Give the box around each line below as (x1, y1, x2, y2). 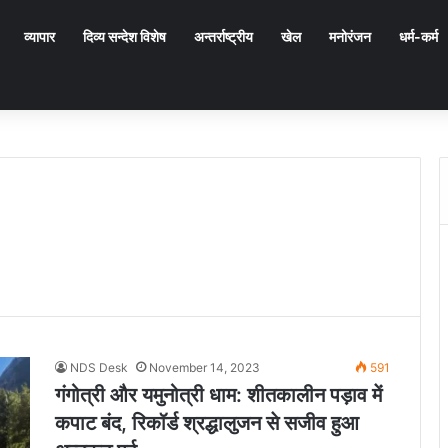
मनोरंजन (329, 28, 371, 45)
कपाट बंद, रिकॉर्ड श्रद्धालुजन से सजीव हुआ (55, 411, 359, 435)
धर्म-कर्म (399, 28, 438, 45)
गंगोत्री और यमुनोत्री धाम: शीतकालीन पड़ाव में (55, 383, 382, 407)
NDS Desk (70, 360, 128, 375)
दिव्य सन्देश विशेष (83, 28, 166, 45)
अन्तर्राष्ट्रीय (194, 28, 253, 45)
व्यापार (24, 28, 55, 45)
